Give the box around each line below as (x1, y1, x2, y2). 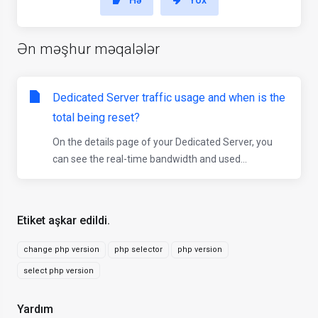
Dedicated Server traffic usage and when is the (53, 91, 285, 104)
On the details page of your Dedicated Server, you (53, 136, 273, 148)
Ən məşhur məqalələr (17, 40, 160, 57)
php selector (114, 245, 163, 254)
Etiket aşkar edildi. (11, 214, 110, 227)
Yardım (11, 302, 53, 316)
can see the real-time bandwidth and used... (53, 153, 247, 165)
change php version (23, 245, 99, 254)
